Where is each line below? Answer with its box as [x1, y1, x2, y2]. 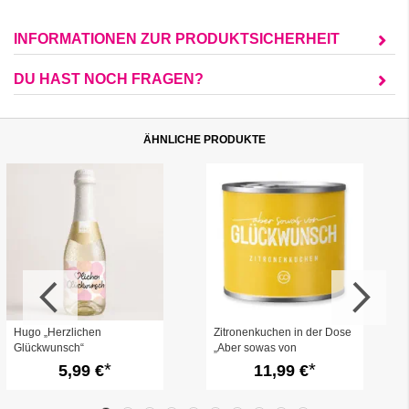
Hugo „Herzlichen [14, 326, 101, 339]
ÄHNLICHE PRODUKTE [143, 133, 266, 146]
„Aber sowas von [214, 341, 297, 354]
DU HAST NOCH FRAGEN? [14, 71, 204, 87]
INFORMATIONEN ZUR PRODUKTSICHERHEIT [14, 31, 340, 47]
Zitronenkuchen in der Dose [214, 326, 351, 339]
